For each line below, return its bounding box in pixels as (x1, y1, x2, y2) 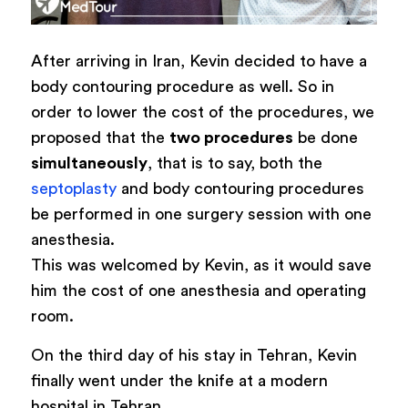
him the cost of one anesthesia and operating (30, 281, 366, 299)
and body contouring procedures (116, 179, 364, 197)
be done (292, 128, 358, 146)
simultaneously (30, 154, 148, 171)
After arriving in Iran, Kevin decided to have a (30, 52, 367, 69)
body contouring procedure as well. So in (30, 77, 334, 95)
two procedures (168, 128, 293, 146)
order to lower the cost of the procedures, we (30, 103, 374, 120)
